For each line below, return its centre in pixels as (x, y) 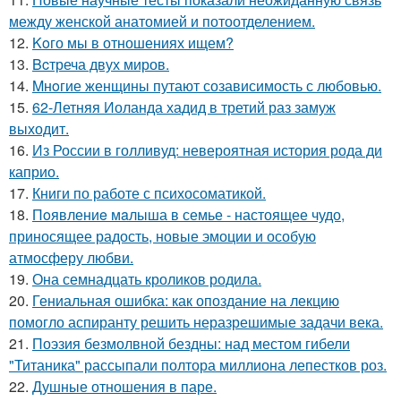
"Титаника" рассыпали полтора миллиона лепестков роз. (198, 364)
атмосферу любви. (71, 257)
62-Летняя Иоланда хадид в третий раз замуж (184, 107)
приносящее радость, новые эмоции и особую (162, 235)
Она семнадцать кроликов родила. (147, 278)
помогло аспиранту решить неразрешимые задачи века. (196, 321)
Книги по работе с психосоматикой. (149, 192)
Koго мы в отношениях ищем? (133, 42)
